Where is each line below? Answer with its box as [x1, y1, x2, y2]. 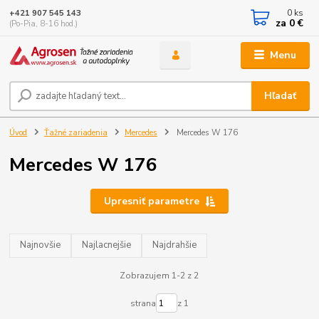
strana [130, 297, 156, 309]
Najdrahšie [152, 239, 197, 252]
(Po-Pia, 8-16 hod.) [9, 18, 78, 29]
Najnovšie [20, 239, 61, 252]
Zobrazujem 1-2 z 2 [120, 269, 199, 281]
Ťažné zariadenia [44, 127, 108, 139]
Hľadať [264, 88, 297, 103]
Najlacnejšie [82, 239, 132, 252]
